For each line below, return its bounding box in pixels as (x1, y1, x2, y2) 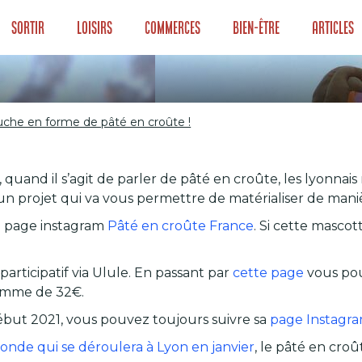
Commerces (145, 18, 201, 37)
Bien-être (233, 18, 280, 37)
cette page (233, 265, 305, 280)
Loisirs (77, 18, 113, 37)
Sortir (11, 18, 45, 37)
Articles (312, 18, 355, 37)
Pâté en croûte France (107, 218, 255, 234)
